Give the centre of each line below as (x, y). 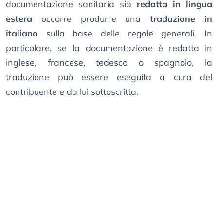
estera (19, 19)
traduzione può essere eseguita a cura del (109, 77)
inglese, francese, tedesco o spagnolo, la (109, 63)
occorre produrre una (91, 19)
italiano (22, 34)
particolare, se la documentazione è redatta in (109, 48)
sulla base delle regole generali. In (125, 34)
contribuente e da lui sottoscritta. (72, 92)
